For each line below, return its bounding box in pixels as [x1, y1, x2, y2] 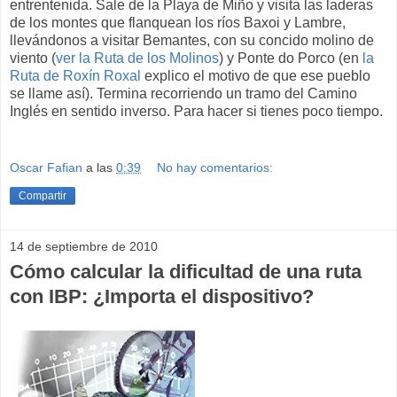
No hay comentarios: [157, 160, 274, 175]
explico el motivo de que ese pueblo [141, 68, 370, 84]
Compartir [19, 189, 66, 202]
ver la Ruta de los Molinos [56, 51, 219, 66]
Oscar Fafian [10, 160, 82, 175]
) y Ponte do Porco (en [219, 51, 362, 66]
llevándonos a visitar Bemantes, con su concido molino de [10, 33, 374, 49]
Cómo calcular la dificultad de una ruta [10, 260, 362, 283]
